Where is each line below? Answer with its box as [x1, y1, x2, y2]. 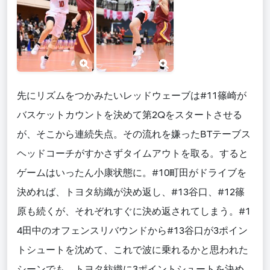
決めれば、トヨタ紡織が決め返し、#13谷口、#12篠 [17, 187, 245, 198]
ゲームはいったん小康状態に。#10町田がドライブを [17, 168, 246, 179]
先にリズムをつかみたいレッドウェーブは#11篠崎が [17, 90, 246, 102]
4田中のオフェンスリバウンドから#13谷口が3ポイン [17, 225, 248, 237]
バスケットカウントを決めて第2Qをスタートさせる [17, 110, 242, 121]
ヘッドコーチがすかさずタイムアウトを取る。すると [17, 148, 248, 160]
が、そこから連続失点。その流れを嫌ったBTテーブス [17, 129, 251, 140]
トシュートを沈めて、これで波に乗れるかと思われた [17, 245, 248, 256]
